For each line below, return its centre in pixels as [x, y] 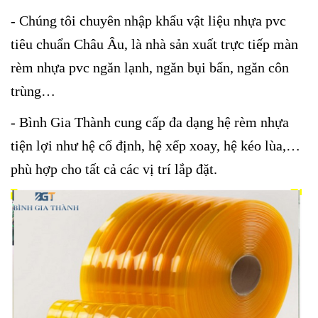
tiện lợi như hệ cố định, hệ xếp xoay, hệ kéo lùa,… [155, 145]
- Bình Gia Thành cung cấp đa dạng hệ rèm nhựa [150, 122]
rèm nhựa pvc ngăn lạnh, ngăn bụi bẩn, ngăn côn [150, 67]
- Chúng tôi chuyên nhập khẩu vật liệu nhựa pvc [148, 20]
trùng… [33, 91]
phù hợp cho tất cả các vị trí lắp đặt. [114, 169]
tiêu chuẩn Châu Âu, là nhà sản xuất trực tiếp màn [154, 44]
